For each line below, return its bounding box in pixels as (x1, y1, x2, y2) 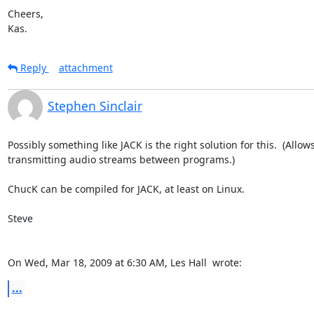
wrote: (209, 255, 242, 269)
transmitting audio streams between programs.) (7, 152, 235, 166)
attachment (58, 60, 113, 74)
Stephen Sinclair (47, 97, 142, 114)
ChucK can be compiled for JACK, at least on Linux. (7, 182, 245, 196)
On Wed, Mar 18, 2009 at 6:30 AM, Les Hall (7, 255, 210, 269)
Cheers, (7, 6, 43, 20)
